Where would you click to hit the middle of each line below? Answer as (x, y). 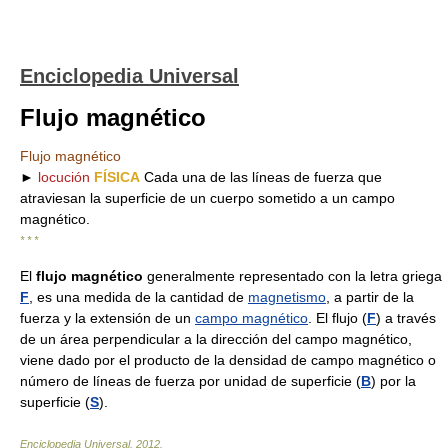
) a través (406, 318)
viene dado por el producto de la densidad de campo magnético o (228, 360)
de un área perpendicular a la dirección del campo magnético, (216, 339)
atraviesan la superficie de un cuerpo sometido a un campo (207, 198)
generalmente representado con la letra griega (292, 276)
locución (64, 177)
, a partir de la (370, 297)
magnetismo (287, 297)
